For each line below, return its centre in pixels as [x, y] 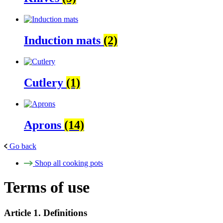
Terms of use [47, 187]
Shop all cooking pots [69, 163]
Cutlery [45, 82]
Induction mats [64, 41]
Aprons [44, 125]
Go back [23, 146]
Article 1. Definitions [46, 213]
